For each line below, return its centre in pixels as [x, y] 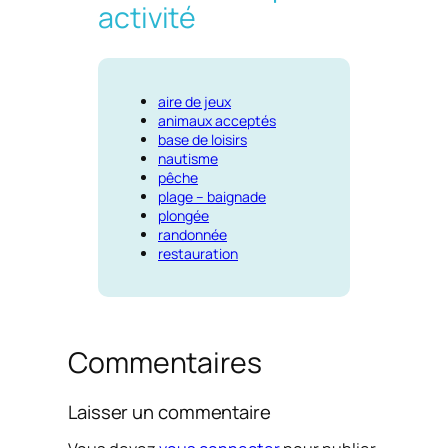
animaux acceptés [217, 120]
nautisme [188, 158]
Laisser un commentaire [169, 412]
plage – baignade [212, 196]
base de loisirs [202, 139]
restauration [198, 253]
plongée [183, 215]
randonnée [192, 234]
